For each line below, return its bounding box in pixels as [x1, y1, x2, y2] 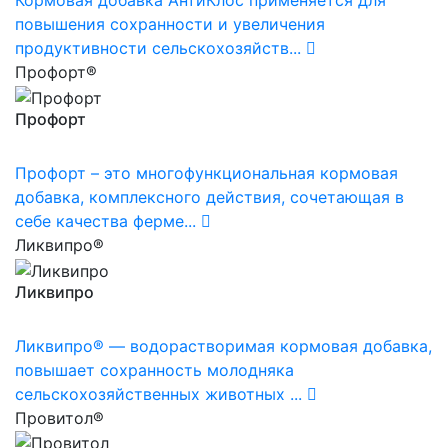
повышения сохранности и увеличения [15, 14, 325, 35]
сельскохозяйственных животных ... [15, 383, 302, 404]
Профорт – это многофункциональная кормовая [15, 163, 398, 184]
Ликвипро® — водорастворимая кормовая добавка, [15, 335, 432, 356]
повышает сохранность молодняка [15, 359, 294, 380]
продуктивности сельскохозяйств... [15, 38, 301, 59]
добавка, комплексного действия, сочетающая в [15, 187, 404, 208]
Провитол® [15, 407, 104, 428]
